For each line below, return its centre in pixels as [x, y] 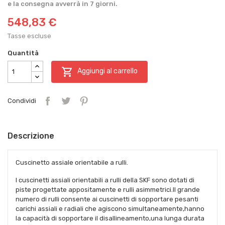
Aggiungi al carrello [107, 71]
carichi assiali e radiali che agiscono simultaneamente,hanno [110, 208]
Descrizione [31, 136]
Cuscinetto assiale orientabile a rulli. [73, 162]
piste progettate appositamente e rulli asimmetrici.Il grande [108, 189]
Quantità [23, 53]
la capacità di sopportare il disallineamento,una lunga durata [110, 218]
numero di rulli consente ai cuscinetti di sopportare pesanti [107, 199]
